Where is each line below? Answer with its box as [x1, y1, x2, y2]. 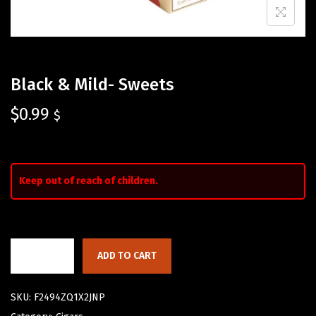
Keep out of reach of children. [19, 175, 158, 188]
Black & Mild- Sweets [11, 75, 174, 95]
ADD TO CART [97, 250, 157, 262]
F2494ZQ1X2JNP [34, 291, 105, 304]
